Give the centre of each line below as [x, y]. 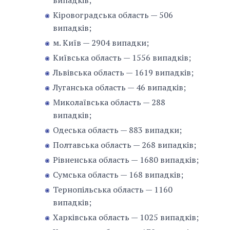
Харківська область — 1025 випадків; [126, 217]
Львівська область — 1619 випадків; [123, 73]
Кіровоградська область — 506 [113, 15]
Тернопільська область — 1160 [113, 190]
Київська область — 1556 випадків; [122, 58]
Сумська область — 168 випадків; [118, 175]
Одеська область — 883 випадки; [117, 130]
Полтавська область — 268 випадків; [124, 145]
